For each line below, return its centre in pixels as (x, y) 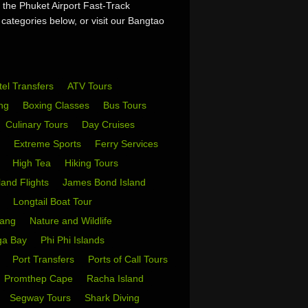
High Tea (33, 163)
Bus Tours (126, 105)
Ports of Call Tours (129, 259)
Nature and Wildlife (72, 221)
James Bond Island (106, 182)
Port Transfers (45, 259)
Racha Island (117, 278)
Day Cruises (110, 124)
